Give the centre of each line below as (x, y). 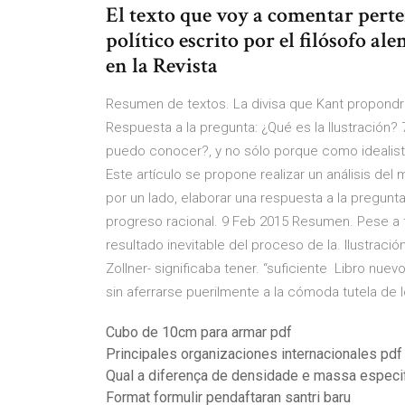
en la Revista (164, 66)
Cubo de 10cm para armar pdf (199, 332)
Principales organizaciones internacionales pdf (254, 354)
